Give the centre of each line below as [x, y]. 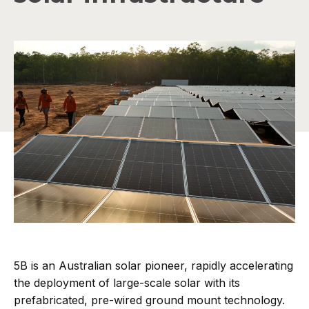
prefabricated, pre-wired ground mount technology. [149, 300]
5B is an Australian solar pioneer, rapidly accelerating [153, 266]
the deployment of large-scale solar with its [127, 283]
